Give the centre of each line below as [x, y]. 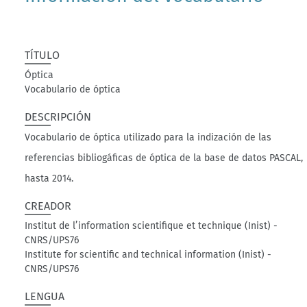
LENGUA [45, 296]
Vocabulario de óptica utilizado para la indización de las [148, 137]
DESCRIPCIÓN [58, 117]
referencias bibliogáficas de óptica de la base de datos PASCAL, [164, 158]
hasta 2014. [49, 179]
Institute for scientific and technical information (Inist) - [148, 255]
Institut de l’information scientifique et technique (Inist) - [151, 226]
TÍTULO [42, 55]
